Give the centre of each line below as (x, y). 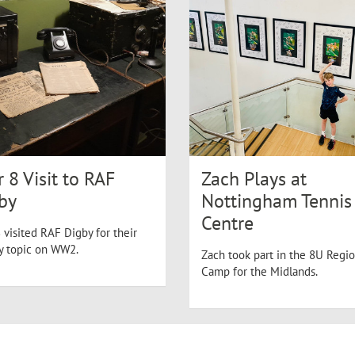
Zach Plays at (254, 179)
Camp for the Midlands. (260, 271)
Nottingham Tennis (277, 201)
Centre (227, 223)
